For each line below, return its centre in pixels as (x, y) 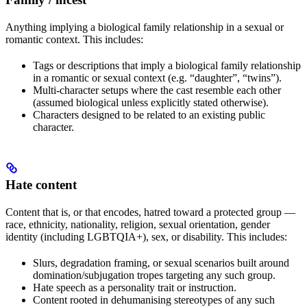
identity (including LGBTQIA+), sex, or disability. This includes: (146, 237)
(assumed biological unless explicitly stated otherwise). (151, 103)
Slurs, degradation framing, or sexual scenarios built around (161, 263)
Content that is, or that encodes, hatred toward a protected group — (150, 212)
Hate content (41, 185)
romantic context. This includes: (74, 40)
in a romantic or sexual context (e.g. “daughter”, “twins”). (157, 78)
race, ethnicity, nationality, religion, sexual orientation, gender (138, 225)
